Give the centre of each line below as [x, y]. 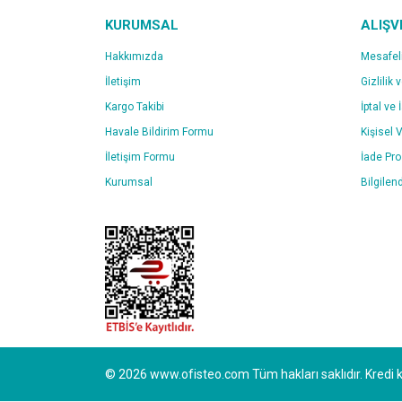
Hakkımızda [134, 57]
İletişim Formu [140, 157]
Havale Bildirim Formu [159, 132]
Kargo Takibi [135, 107]
